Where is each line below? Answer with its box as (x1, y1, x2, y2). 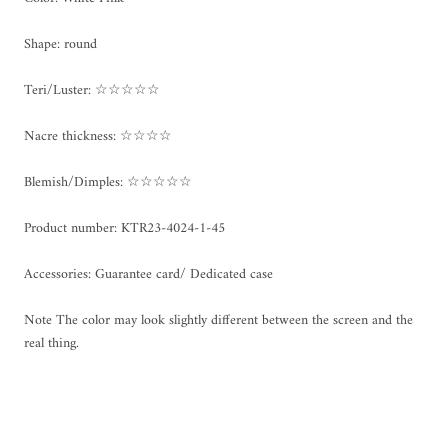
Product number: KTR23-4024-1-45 (24, 215, 225, 241)
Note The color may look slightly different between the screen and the (24, 307, 413, 333)
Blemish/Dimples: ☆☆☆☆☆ (24, 169, 192, 195)
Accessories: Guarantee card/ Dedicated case (24, 261, 273, 287)
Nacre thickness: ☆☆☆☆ (24, 123, 172, 149)
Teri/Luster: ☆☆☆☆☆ (24, 77, 160, 103)
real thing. (24, 330, 79, 356)
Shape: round (24, 31, 97, 57)
